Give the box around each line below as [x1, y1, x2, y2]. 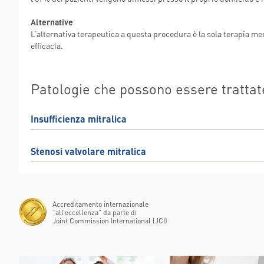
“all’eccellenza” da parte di [52, 208, 137, 217]
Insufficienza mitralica [31, 113, 127, 125]
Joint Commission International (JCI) [52, 216, 167, 225]
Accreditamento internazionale [52, 200, 148, 209]
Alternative [31, 16, 73, 27]
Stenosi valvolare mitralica [31, 145, 146, 157]
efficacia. [31, 40, 63, 51]
